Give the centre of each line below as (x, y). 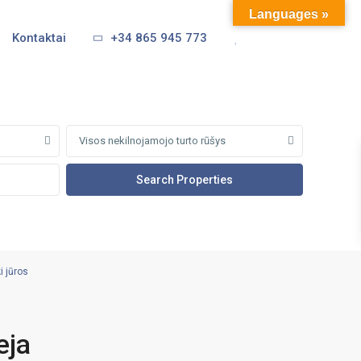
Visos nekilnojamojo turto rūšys (152, 141)
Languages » (289, 14)
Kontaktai (39, 38)
